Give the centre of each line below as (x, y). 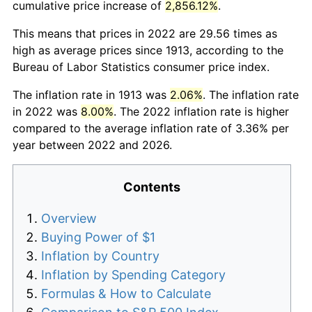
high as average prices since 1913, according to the (148, 50)
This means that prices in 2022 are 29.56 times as (145, 33)
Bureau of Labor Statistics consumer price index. (141, 67)
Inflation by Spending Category (133, 274)
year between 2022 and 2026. (92, 145)
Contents (152, 187)
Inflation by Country (100, 256)
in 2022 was (47, 111)
